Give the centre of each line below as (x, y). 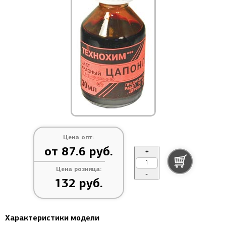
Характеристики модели (52, 218)
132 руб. (78, 183)
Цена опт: (78, 137)
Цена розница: (78, 169)
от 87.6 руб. (78, 151)
